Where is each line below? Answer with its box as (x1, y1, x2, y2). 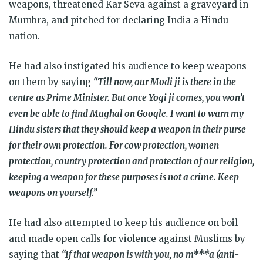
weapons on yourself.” (9, 187, 97, 198)
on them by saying (9, 76, 93, 87)
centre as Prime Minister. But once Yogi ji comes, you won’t (9, 92, 245, 103)
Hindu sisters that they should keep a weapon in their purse (9, 123, 246, 135)
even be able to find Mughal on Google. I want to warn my (9, 107, 244, 119)
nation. (9, 30, 40, 42)
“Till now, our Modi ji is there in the (93, 76, 236, 87)
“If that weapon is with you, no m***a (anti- (62, 248, 239, 260)
